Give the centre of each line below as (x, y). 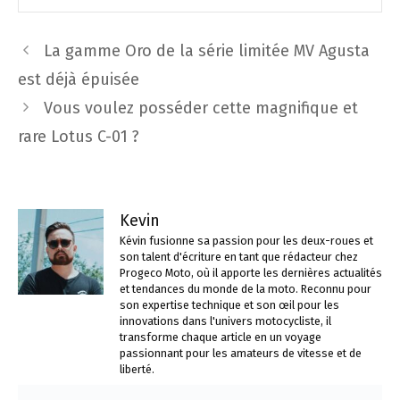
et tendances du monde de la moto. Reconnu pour (246, 288)
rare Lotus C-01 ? (79, 136)
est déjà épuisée (79, 79)
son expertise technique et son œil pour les (229, 304)
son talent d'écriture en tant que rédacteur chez (239, 256)
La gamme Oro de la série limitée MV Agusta (206, 50)
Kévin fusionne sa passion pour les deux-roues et (246, 240)
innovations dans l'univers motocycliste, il (225, 321)
